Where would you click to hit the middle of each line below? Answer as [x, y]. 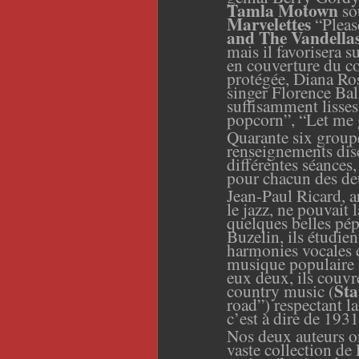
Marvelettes [269, 23]
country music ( [280, 290]
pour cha [256, 177]
